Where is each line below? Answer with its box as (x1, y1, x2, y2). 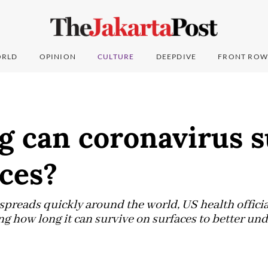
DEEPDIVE (156, 52, 197, 62)
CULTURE (98, 52, 135, 62)
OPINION (39, 52, 77, 62)
